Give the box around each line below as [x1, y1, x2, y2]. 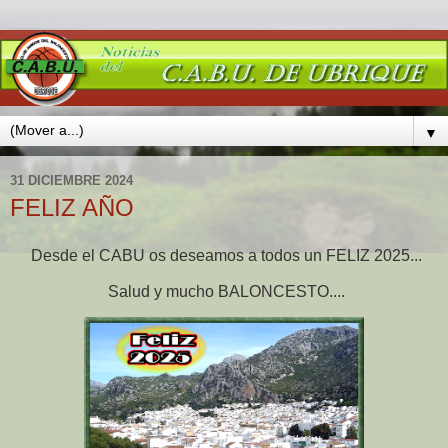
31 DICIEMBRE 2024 [10, 172, 133, 188]
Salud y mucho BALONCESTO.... [103, 282, 345, 300]
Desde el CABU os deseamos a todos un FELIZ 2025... [26, 246, 422, 264]
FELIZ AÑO [10, 194, 134, 222]
